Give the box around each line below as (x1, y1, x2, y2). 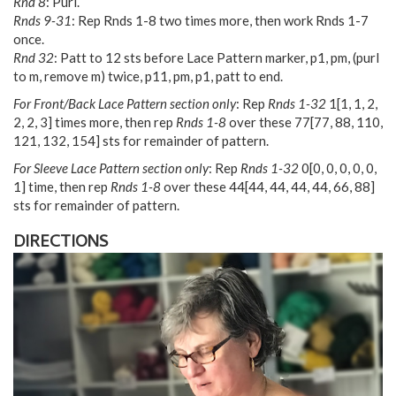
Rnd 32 (13, 49, 54, 65)
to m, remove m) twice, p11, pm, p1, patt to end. (13, 67, 283, 84)
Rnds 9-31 (13, 11, 72, 28)
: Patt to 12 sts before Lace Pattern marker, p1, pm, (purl (54, 49, 379, 65)
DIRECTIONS (13, 229, 109, 257)
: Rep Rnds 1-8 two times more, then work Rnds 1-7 (72, 11, 369, 28)
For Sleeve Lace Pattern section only (13, 159, 209, 176)
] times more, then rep (48, 113, 176, 130)
